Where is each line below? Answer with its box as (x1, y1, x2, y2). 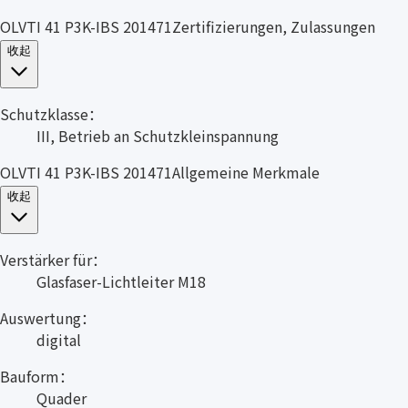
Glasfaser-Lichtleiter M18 (36, 270, 206, 292)
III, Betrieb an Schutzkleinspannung (36, 124, 279, 147)
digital (36, 328, 81, 351)
